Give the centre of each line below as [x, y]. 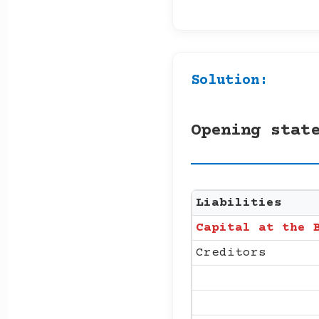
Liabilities [239, 203]
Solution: [229, 80]
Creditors [231, 252]
